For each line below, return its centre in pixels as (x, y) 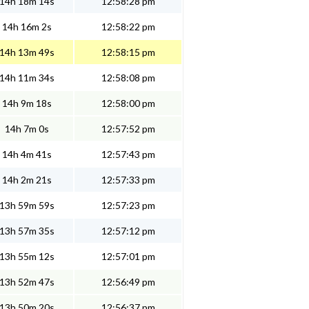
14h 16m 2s (27, 27)
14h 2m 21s (27, 180)
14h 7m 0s (27, 129)
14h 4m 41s (27, 154)
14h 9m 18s (27, 103)
